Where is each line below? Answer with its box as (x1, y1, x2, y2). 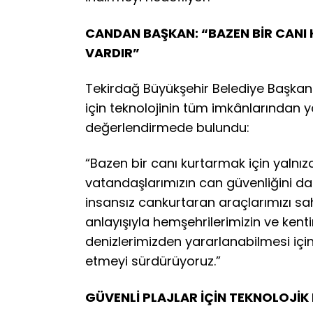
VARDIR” (85, 43, 140, 61)
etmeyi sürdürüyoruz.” (85, 252, 221, 270)
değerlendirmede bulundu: (85, 119, 249, 137)
